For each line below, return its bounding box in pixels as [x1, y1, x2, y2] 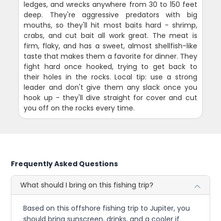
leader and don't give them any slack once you [24, 82, 197, 93]
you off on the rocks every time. [24, 103, 135, 113]
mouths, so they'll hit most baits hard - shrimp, [24, 20, 197, 31]
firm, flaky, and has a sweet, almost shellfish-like [24, 41, 197, 51]
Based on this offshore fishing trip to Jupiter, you [23, 203, 190, 214]
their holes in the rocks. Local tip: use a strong [24, 72, 197, 82]
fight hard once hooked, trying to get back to [24, 62, 197, 72]
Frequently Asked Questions [11, 159, 118, 169]
